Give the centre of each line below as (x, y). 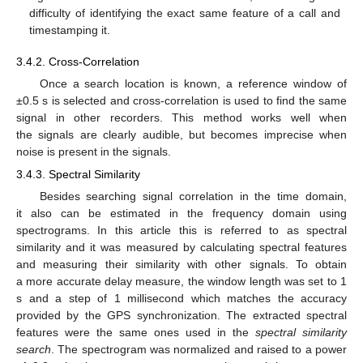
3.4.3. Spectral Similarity (78, 174)
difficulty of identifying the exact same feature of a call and (185, 13)
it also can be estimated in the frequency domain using (181, 214)
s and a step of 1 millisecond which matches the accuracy (181, 299)
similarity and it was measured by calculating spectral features (181, 248)
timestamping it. (70, 30)
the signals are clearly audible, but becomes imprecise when (181, 134)
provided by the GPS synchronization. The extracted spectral (181, 316)
